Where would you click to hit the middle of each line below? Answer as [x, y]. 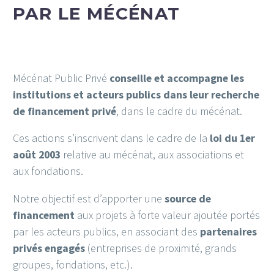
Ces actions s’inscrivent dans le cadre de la [111, 138]
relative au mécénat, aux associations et [152, 155]
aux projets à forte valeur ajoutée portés [167, 215]
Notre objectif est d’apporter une [89, 198]
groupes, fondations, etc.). [73, 264]
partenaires [227, 231]
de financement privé [65, 111]
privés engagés [50, 248]
